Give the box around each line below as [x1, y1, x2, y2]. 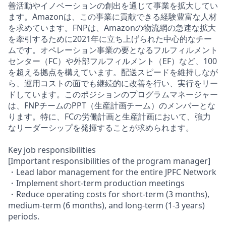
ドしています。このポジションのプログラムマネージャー [8, 88, 218, 100]
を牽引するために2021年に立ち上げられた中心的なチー [8, 33, 212, 44]
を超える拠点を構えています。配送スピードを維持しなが [8, 66, 218, 78]
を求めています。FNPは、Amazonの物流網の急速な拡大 [8, 22, 216, 33]
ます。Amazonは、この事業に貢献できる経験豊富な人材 [8, 11, 217, 22]
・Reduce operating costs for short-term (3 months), [8, 188, 209, 200]
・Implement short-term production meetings [8, 177, 185, 189]
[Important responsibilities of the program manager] [8, 155, 210, 166]
